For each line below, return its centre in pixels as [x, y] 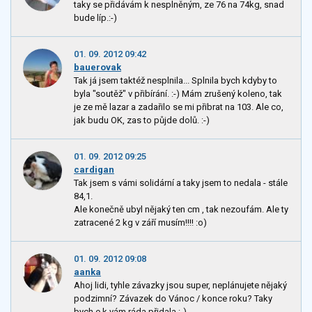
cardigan [94, 169]
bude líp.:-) [95, 17]
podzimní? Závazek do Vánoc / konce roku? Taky [173, 299]
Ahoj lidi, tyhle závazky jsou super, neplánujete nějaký [180, 286]
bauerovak [97, 67]
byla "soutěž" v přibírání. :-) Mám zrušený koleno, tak [178, 93]
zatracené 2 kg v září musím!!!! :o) [140, 223]
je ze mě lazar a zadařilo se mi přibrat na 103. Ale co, [179, 107]
